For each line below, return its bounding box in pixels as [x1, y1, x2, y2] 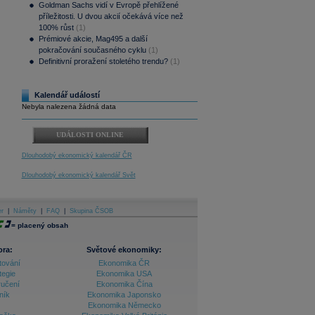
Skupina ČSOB [69, 207, 113, 215]
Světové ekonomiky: [86, 245, 162, 255]
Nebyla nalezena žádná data [21, 103, 116, 111]
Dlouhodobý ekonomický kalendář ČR [21, 152, 132, 160]
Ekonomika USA [96, 269, 152, 278]
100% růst [38, 23, 74, 32]
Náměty [13, 207, 37, 215]
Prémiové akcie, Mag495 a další [38, 34, 148, 44]
